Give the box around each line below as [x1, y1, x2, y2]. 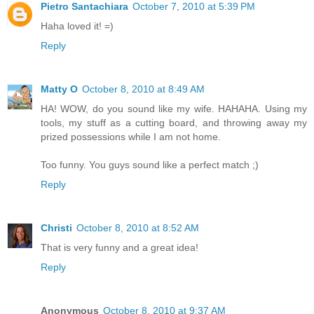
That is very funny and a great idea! [41, 242, 198, 254]
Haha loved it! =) [41, 20, 114, 32]
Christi [41, 222, 72, 234]
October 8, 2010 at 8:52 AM [76, 222, 199, 234]
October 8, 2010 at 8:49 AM [82, 83, 205, 95]
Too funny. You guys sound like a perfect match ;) [41, 159, 259, 171]
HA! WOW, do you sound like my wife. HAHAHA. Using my [41, 103, 307, 115]
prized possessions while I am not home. [41, 131, 221, 143]
